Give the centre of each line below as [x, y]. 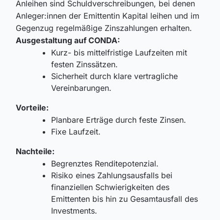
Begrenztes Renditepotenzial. [105, 164]
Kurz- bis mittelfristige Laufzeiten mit [119, 53]
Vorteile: [32, 108]
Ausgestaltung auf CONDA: [68, 41]
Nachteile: [35, 151]
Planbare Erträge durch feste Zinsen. [119, 120]
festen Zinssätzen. [84, 65]
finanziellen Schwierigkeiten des [110, 187]
